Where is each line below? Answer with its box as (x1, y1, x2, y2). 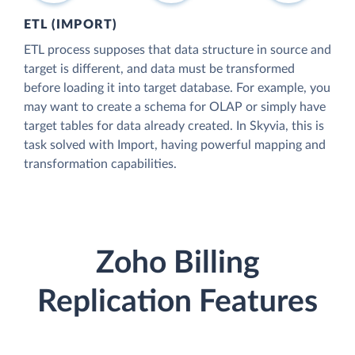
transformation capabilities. (24, 158, 177, 171)
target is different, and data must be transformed (24, 63, 295, 76)
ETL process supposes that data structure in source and (24, 44, 331, 57)
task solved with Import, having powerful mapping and (24, 139, 326, 152)
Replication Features (37, 286, 318, 318)
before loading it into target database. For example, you (24, 82, 330, 95)
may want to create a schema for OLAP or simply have (24, 101, 326, 114)
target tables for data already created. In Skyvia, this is (24, 120, 324, 133)
